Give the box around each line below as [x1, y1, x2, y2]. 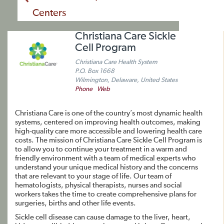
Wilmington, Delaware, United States [75, 77, 177, 83]
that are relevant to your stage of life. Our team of [15, 172, 171, 180]
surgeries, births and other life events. [15, 199, 136, 207]
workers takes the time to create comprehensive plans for [15, 190, 196, 198]
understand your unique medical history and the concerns [15, 163, 198, 171]
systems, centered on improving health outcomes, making [15, 118, 200, 126]
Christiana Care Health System [75, 59, 157, 65]
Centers [32, 8, 66, 18]
